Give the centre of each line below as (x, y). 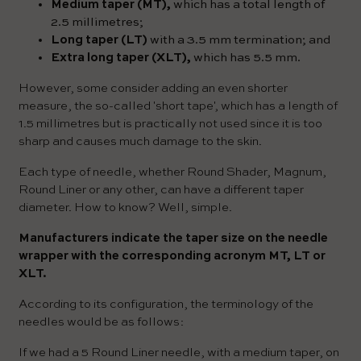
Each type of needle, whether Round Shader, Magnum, (172, 172)
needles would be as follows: (101, 322)
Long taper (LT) (99, 39)
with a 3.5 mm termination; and (239, 39)
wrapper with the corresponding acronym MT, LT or (172, 255)
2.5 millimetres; (97, 22)
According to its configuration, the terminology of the (166, 304)
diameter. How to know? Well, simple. (125, 207)
